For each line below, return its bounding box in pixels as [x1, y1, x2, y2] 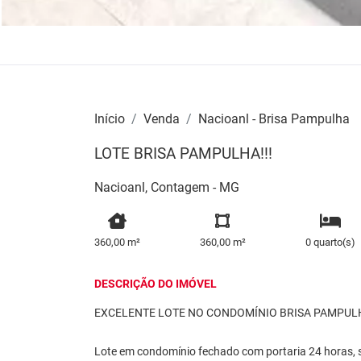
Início [94, 110, 125, 127]
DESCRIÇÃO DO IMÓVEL [94, 277, 217, 292]
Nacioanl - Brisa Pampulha [198, 110, 350, 127]
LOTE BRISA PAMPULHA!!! [94, 143, 272, 163]
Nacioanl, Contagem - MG [94, 179, 239, 195]
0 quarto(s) [305, 236, 355, 249]
